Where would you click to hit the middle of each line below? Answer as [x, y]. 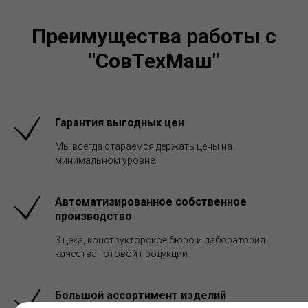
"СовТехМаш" [154, 60]
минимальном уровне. [106, 160]
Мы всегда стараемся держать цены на [144, 146]
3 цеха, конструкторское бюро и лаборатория [160, 240]
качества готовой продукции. [122, 253]
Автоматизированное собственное [151, 201]
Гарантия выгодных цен [120, 122]
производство [93, 216]
